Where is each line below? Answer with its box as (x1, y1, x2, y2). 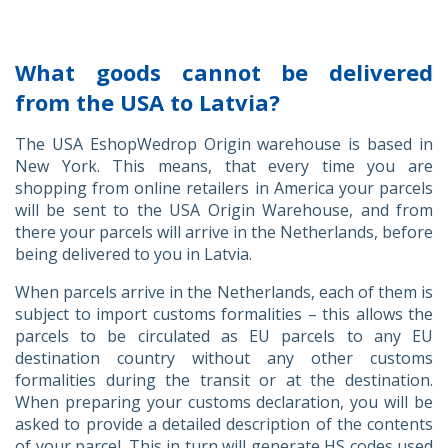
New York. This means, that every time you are (15, 154, 433, 177)
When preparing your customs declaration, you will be (15, 390, 433, 413)
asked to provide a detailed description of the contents (15, 412, 433, 435)
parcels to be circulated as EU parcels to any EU (15, 324, 433, 347)
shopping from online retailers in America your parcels (15, 176, 433, 199)
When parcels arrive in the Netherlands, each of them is (15, 280, 433, 303)
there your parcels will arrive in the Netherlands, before (15, 220, 433, 243)
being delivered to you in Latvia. (15, 242, 252, 265)
